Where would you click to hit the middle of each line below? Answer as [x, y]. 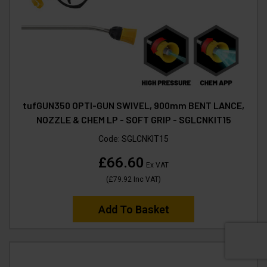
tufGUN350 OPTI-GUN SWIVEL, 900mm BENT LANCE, [133, 105]
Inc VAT [145, 180]
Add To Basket [133, 210]
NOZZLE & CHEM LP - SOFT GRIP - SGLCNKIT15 [133, 120]
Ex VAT [156, 165]
